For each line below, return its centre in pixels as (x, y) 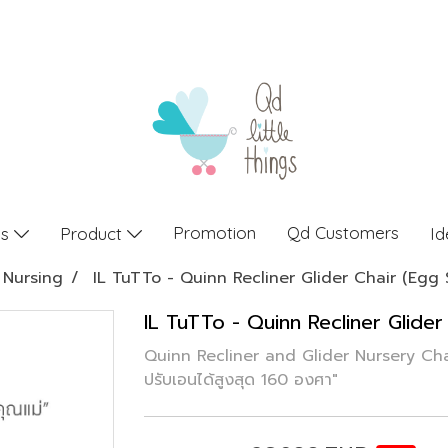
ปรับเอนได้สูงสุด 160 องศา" (241, 380)
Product (93, 233)
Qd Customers (342, 232)
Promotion (214, 232)
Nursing (33, 278)
